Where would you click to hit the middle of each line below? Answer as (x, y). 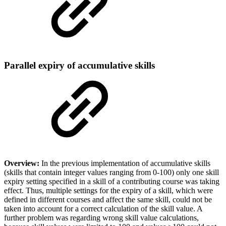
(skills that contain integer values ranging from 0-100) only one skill (111, 172)
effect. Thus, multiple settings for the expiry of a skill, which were (108, 190)
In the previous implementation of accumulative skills (126, 163)
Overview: (23, 163)
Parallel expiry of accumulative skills (79, 66)
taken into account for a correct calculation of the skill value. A (103, 208)
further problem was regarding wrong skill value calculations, (101, 217)
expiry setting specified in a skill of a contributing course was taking (112, 181)
